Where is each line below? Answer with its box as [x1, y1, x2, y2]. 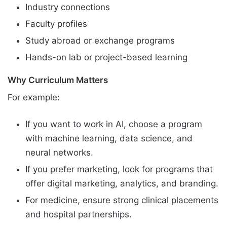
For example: [8, 92, 60, 103]
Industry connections [25, 2, 110, 12]
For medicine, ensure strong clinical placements [25, 195, 218, 206]
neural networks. [25, 147, 93, 158]
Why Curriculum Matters [8, 74, 108, 85]
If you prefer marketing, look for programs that [25, 164, 213, 175]
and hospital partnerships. [25, 209, 132, 220]
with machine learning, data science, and [25, 133, 193, 144]
